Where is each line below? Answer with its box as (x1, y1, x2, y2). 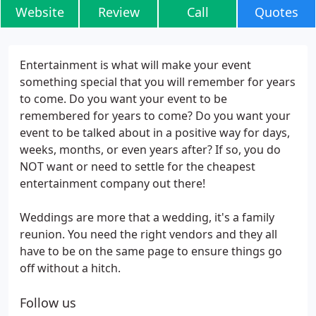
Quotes (255, 4, 298, 20)
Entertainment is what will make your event (20, 57, 251, 73)
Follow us (20, 294, 76, 311)
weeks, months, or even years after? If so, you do (20, 142, 281, 157)
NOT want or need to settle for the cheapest (20, 159, 255, 174)
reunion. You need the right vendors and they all (20, 226, 277, 242)
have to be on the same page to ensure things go (20, 243, 282, 259)
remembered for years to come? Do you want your (20, 108, 291, 123)
